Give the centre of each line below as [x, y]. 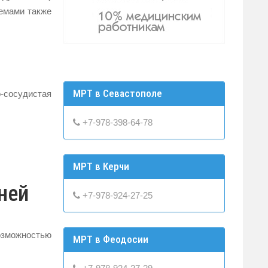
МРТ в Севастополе [118, 93]
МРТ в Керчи [101, 166]
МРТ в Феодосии [111, 239]
